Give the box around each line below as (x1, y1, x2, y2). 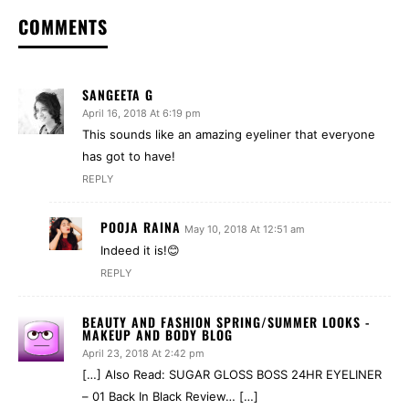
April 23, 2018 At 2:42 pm (82, 346, 204, 360)
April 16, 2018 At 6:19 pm (82, 106, 201, 120)
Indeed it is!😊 (100, 242, 180, 257)
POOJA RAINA (100, 216, 181, 236)
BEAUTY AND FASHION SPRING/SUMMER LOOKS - (82, 311, 370, 331)
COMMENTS (18, 12, 108, 40)
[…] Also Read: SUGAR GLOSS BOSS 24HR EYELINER (82, 366, 382, 382)
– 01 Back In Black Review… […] (82, 388, 258, 404)
